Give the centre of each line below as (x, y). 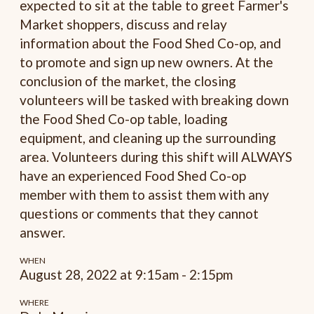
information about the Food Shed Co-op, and (151, 43)
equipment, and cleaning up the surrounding (148, 138)
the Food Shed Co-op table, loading (124, 119)
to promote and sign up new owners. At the (147, 62)
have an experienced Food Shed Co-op (133, 176)
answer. (43, 233)
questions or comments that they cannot (139, 214)
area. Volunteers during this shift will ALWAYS (156, 157)
